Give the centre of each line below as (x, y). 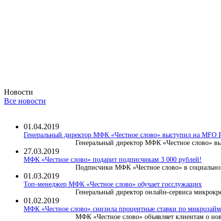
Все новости (25, 101)
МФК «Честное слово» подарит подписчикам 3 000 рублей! (113, 159)
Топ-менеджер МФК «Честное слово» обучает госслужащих (113, 184)
